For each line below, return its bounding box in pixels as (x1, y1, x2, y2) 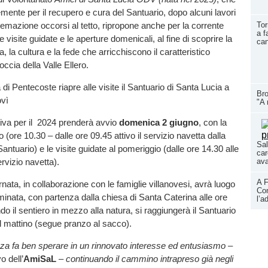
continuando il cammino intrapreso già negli (66, 254, 233, 264)
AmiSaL (23, 254, 56, 264)
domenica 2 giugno (119, 117, 199, 127)
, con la (199, 117, 227, 127)
